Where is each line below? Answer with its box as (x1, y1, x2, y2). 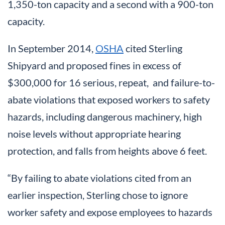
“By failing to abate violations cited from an (8, 172, 191, 184)
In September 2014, (8, 42, 95, 55)
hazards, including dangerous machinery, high (8, 110, 202, 123)
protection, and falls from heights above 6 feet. (8, 145, 207, 157)
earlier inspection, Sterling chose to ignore (8, 189, 188, 201)
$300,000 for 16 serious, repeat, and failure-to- (8, 76, 215, 89)
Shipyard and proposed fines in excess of (8, 59, 181, 72)
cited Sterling (124, 42, 182, 55)
